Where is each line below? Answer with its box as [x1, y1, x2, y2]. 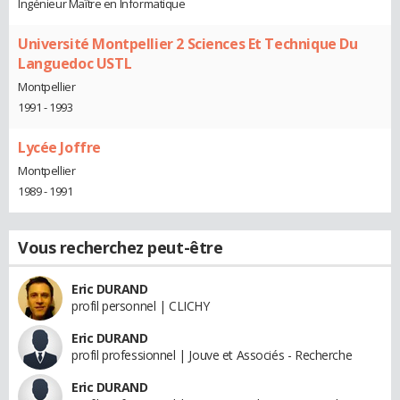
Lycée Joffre [18, 137, 101, 157]
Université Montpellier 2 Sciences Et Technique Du [18, 34, 358, 54]
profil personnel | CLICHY [71, 296, 210, 314]
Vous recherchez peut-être [18, 236, 223, 258]
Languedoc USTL [18, 54, 132, 74]
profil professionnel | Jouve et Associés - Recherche [71, 346, 353, 363]
